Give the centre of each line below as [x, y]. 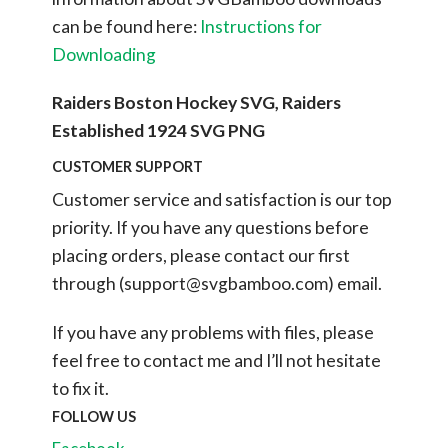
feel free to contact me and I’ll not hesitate [216, 361]
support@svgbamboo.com [225, 284]
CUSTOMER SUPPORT [127, 167]
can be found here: [125, 26]
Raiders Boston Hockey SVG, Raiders [196, 103]
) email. [354, 284]
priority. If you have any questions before [210, 228]
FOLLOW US [93, 417]
